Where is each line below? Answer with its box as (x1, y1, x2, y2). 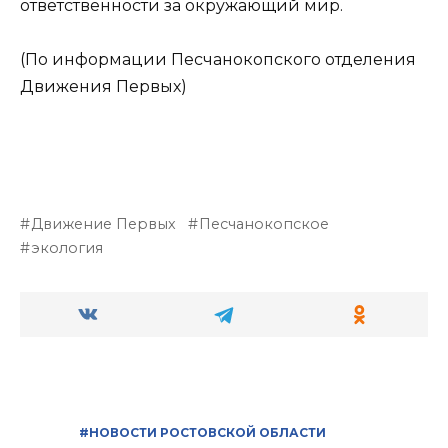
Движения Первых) (20, 77, 187, 97)
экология (31, 238, 104, 257)
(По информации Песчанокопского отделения (20, 50, 416, 70)
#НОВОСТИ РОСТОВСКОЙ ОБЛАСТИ (79, 424, 326, 440)
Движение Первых (31, 214, 177, 233)
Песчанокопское (199, 214, 330, 233)
